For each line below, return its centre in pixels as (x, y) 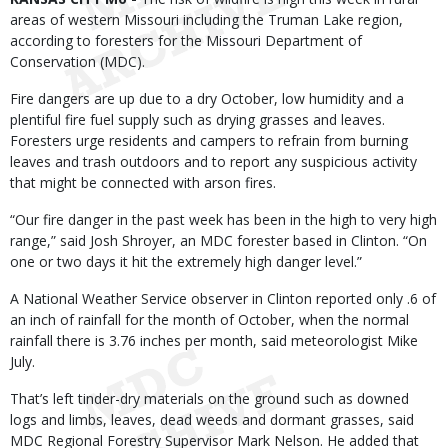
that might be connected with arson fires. (143, 182)
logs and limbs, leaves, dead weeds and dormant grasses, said (212, 419)
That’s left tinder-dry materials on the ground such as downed (209, 398)
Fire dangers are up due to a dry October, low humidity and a (207, 98)
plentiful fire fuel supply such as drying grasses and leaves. (197, 119)
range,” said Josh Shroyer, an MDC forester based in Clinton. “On (218, 240)
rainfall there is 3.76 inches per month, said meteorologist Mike (214, 340)
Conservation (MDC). (77, 61)
